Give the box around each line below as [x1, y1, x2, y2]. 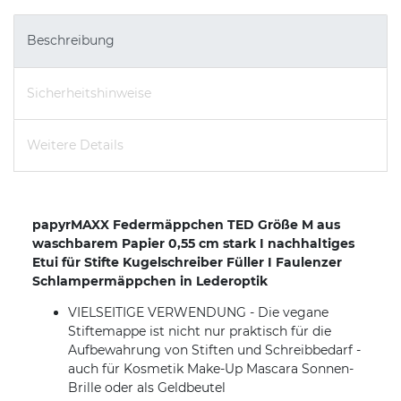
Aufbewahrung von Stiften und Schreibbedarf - [68, 342, 361, 359]
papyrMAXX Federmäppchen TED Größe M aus [32, 217, 340, 234]
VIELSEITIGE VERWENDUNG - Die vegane [68, 304, 328, 321]
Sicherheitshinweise [27, 84, 151, 101]
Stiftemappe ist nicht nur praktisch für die [68, 323, 331, 340]
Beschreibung [27, 32, 115, 49]
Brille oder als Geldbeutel [68, 380, 226, 397]
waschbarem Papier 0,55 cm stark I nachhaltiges [32, 235, 354, 252]
